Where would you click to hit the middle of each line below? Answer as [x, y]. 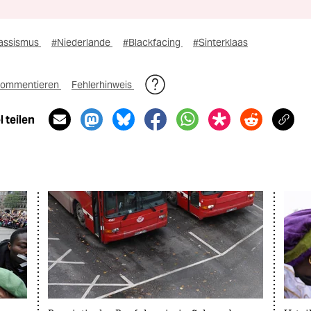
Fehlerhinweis [103, 85]
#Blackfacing [153, 42]
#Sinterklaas [220, 42]
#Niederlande [82, 42]
